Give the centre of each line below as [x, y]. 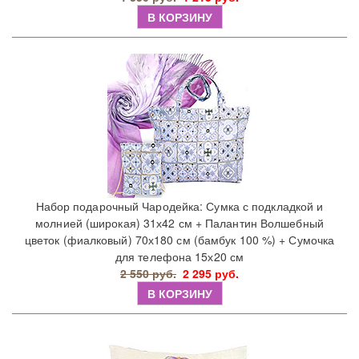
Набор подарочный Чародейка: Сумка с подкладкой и [179, 206]
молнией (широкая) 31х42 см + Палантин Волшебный [179, 223]
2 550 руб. [148, 274]
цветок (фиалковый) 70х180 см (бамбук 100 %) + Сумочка [179, 240]
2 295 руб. [211, 274]
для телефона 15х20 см [179, 257]
